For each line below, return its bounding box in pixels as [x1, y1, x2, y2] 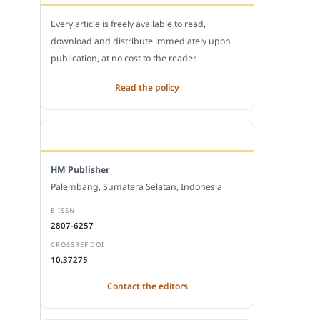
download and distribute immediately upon [51, 34, 231, 47]
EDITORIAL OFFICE [51, 130, 135, 141]
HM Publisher [51, 163, 110, 176]
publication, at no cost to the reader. [51, 51, 197, 64]
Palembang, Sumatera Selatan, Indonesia [51, 180, 222, 193]
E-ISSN [51, 205, 75, 215]
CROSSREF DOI [51, 240, 105, 250]
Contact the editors [106, 279, 188, 292]
